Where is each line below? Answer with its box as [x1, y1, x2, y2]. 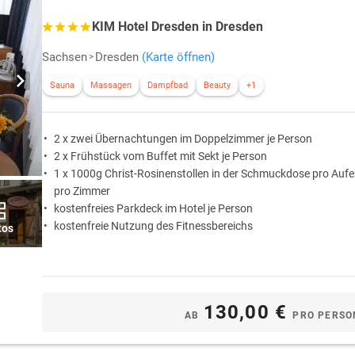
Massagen [90, 80, 132, 91]
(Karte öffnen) [142, 50, 215, 65]
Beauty [204, 80, 231, 91]
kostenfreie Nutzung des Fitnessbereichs [54, 219, 253, 233]
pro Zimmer [54, 185, 110, 198]
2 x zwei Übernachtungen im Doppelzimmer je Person [54, 132, 312, 146]
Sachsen [42, 50, 87, 65]
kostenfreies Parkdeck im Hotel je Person [54, 202, 253, 216]
